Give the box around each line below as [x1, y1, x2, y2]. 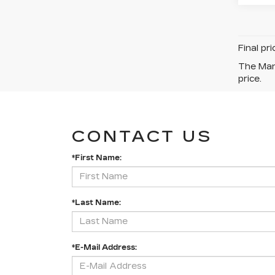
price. [238, 73, 261, 84]
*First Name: [72, 153, 122, 162]
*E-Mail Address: [72, 242, 137, 252]
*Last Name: [72, 198, 121, 207]
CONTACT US [72, 126, 212, 146]
